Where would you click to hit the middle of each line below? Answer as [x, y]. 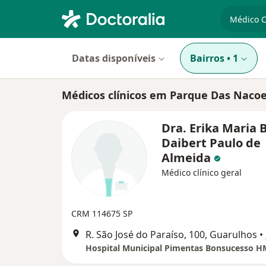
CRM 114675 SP [102, 213]
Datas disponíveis [114, 58]
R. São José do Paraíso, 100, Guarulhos [171, 235]
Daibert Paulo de [211, 143]
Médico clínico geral [202, 172]
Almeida [188, 158]
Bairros [207, 58]
